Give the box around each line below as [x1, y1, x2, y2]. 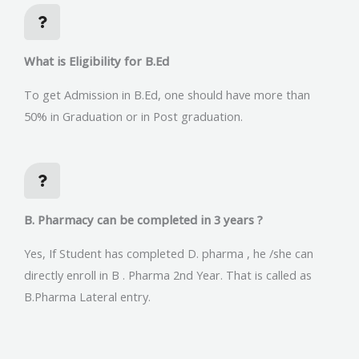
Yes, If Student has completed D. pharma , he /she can [24, 245, 313, 262]
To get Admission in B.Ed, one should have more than [24, 86, 310, 103]
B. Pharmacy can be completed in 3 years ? [24, 212, 263, 228]
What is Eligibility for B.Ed [24, 52, 169, 69]
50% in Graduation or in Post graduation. [24, 107, 243, 124]
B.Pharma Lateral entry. [24, 288, 151, 305]
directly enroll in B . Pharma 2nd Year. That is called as [24, 267, 312, 284]
